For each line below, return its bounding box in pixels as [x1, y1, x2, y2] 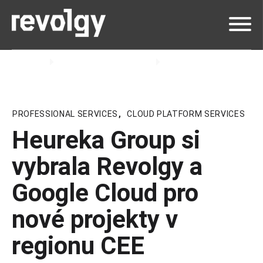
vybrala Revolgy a [12, 151, 203, 181]
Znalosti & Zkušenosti [61, 56, 151, 68]
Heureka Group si [12, 125, 200, 154]
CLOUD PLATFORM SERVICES [127, 109, 245, 119]
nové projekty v [12, 204, 178, 234]
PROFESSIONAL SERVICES [12, 109, 118, 119]
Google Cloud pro [12, 178, 198, 207]
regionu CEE [12, 231, 144, 260]
